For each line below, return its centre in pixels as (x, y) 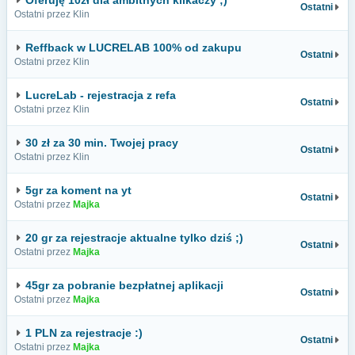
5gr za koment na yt (78, 190)
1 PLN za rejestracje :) (84, 333)
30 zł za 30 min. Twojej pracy (102, 143)
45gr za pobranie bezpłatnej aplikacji (124, 285)
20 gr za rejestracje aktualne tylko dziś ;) (134, 238)
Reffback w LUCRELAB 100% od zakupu (134, 48)
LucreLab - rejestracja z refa (101, 95)
